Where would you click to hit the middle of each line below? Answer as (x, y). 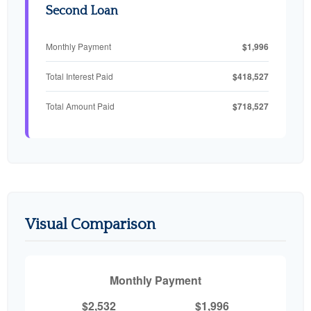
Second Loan (82, 11)
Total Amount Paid (80, 106)
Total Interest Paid (79, 76)
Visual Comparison (90, 224)
